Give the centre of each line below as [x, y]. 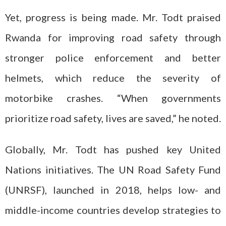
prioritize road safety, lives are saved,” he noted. [113, 118]
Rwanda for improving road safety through [113, 37]
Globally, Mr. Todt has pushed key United [113, 149]
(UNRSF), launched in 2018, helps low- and [113, 190]
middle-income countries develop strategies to [113, 210]
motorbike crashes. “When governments [113, 98]
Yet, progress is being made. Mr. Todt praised [113, 17]
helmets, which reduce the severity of [113, 77]
